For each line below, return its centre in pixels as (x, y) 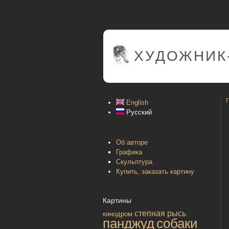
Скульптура (134, 162)
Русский (138, 112)
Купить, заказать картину (155, 171)
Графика (129, 152)
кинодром (118, 214)
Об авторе (132, 142)
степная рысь (160, 213)
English (136, 102)
